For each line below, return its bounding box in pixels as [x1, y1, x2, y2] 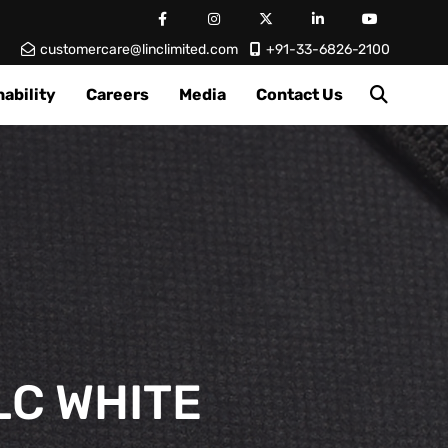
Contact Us [256, 85, 343, 104]
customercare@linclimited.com [40, 41, 238, 58]
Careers [86, 85, 149, 104]
